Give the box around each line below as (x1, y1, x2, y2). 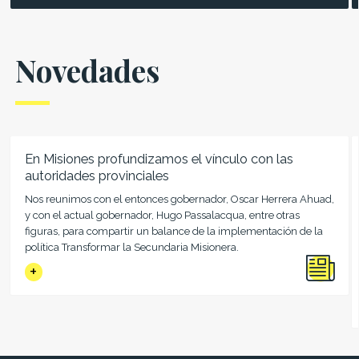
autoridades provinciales (24, 167, 169, 184)
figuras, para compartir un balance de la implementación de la (24, 224, 323, 237)
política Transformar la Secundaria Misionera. (24, 240, 239, 253)
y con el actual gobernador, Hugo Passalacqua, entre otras (24, 208, 300, 221)
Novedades (14, 50, 159, 90)
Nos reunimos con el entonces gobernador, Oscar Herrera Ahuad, (24, 192, 334, 205)
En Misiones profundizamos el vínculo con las (24, 151, 293, 167)
